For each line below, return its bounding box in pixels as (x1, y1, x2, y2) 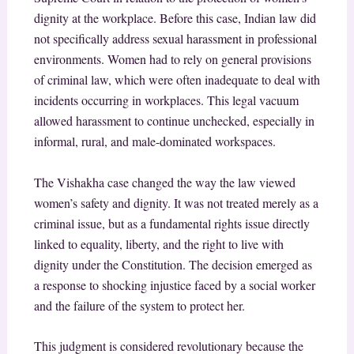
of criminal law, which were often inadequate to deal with (33, 71, 320, 88)
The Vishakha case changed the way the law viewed (33, 173, 296, 190)
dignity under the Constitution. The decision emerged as (33, 255, 312, 273)
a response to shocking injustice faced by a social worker (33, 276, 315, 293)
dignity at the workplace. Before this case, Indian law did (33, 9, 316, 27)
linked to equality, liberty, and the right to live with (33, 235, 284, 252)
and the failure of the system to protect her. (33, 296, 245, 314)
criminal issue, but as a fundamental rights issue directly (33, 214, 310, 232)
